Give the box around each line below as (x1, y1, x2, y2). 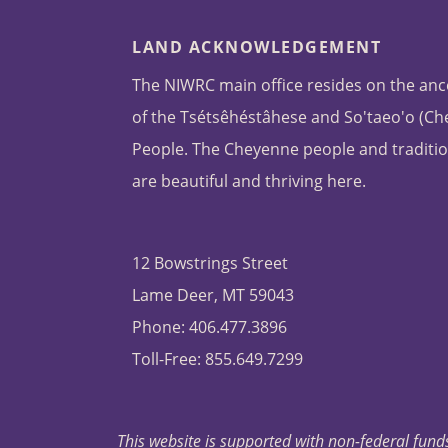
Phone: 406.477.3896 (132, 316, 287, 339)
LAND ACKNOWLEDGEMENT (132, 36, 381, 59)
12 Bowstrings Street (132, 252, 288, 275)
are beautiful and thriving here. (132, 170, 366, 193)
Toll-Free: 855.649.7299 (132, 348, 303, 371)
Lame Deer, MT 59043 (132, 284, 294, 307)
